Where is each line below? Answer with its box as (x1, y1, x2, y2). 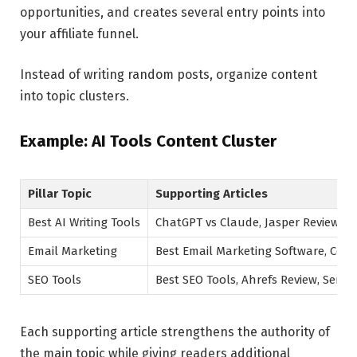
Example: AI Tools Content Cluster (20, 131, 277, 151)
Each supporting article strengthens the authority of (20, 324, 330, 340)
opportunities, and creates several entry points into (20, 4, 325, 20)
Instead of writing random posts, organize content (20, 67, 317, 83)
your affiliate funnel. (20, 25, 139, 41)
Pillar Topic (28, 186, 92, 202)
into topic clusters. (20, 88, 129, 104)
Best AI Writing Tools (28, 215, 140, 230)
